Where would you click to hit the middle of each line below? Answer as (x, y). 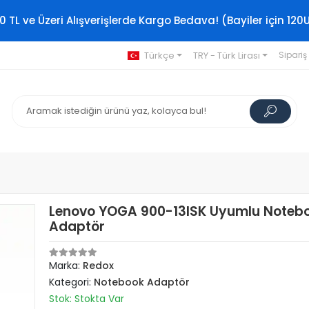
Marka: (66, 266)
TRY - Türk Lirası (226, 55)
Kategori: (72, 282)
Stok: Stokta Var (87, 299)
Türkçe (159, 55)
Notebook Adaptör (142, 282)
